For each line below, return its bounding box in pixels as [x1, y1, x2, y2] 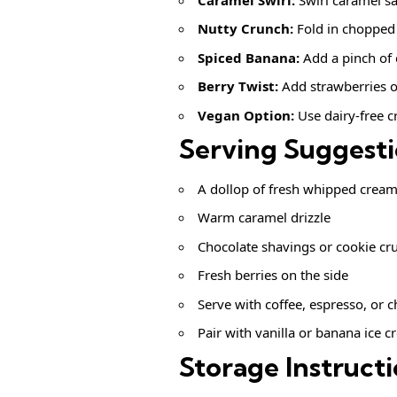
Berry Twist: [198, 77, 278, 96]
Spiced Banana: [198, 48, 300, 66]
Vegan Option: [198, 105, 294, 124]
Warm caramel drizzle [198, 208, 331, 227]
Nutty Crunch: [198, 19, 293, 38]
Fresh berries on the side [198, 266, 348, 284]
